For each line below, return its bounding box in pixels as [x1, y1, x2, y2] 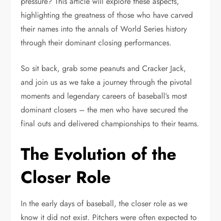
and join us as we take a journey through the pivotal [21, 76, 192, 88]
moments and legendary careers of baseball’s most [21, 90, 187, 102]
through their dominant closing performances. [21, 37, 172, 48]
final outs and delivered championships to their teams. [21, 117, 200, 129]
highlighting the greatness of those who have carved [21, 9, 193, 21]
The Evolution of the [21, 142, 177, 166]
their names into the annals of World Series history [21, 23, 187, 35]
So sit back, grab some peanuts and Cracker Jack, [21, 62, 186, 74]
